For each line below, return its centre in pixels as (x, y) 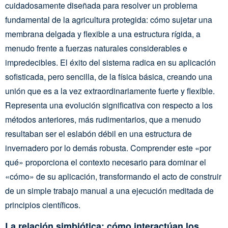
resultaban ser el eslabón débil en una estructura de (98, 134)
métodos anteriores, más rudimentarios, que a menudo (103, 119)
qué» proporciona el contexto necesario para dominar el (106, 162)
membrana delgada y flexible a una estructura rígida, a (103, 34)
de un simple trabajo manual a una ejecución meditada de (109, 191)
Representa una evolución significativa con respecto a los (109, 105)
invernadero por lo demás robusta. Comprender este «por (108, 148)
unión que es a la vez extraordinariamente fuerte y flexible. (110, 91)
